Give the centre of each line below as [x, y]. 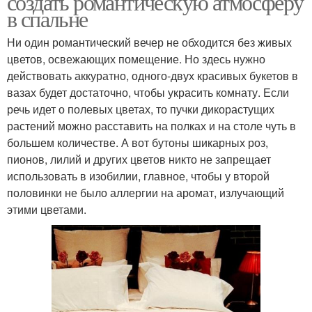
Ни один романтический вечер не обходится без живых [149, 42]
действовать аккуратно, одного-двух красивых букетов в [153, 75]
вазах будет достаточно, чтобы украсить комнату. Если [148, 92]
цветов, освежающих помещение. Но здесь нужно [136, 58]
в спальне [47, 18]
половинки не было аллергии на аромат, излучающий [146, 192]
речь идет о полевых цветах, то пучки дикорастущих [141, 109]
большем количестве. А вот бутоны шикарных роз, [138, 142]
